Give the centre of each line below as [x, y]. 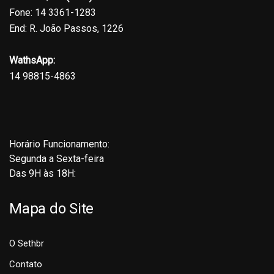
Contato [26, 265]
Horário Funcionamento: [59, 144]
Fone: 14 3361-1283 [53, 13]
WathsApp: [32, 61]
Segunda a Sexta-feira [57, 159]
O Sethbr [27, 244]
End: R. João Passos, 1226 [66, 29]
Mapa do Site [52, 209]
